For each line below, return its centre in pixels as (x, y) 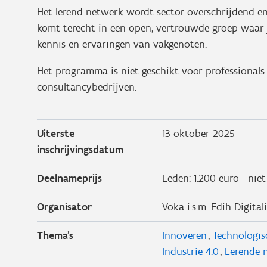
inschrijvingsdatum (80, 150)
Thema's (55, 235)
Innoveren (184, 235)
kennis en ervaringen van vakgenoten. (123, 44)
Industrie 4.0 (190, 252)
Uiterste (56, 133)
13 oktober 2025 (198, 133)
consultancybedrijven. (88, 87)
